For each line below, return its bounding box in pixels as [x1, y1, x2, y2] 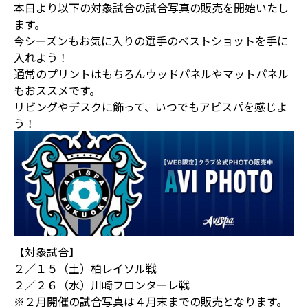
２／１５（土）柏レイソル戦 [14, 259, 157, 276]
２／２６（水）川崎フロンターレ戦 [14, 276, 190, 293]
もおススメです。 [14, 82, 100, 98]
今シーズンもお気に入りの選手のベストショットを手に [14, 32, 288, 49]
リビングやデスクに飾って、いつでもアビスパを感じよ [14, 98, 287, 115]
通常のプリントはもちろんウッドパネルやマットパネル [14, 65, 289, 82]
